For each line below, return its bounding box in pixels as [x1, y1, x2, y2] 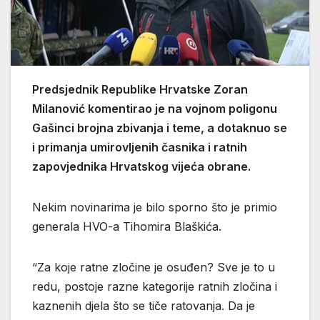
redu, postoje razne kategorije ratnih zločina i [32, 279, 277, 294]
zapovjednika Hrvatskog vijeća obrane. [32, 159, 251, 174]
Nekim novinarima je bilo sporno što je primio [32, 199, 277, 214]
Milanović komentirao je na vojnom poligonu [32, 101, 277, 116]
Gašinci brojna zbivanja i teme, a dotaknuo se [32, 120, 287, 135]
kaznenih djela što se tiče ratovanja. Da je [32, 298, 255, 313]
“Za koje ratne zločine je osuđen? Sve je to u [32, 259, 275, 274]
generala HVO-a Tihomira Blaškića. [32, 219, 221, 234]
